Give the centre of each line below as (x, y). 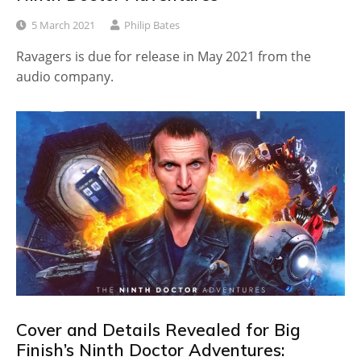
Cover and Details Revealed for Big (158, 330)
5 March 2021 (63, 25)
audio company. (65, 76)
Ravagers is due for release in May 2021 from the (164, 56)
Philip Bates (152, 25)
